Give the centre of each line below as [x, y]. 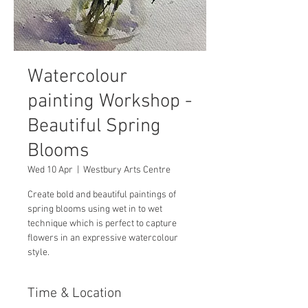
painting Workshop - [110, 102]
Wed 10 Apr [50, 170]
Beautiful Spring [94, 126]
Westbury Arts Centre [127, 170]
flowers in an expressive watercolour [103, 238]
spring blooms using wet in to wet [95, 209]
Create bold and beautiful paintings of [102, 195]
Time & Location [75, 294]
